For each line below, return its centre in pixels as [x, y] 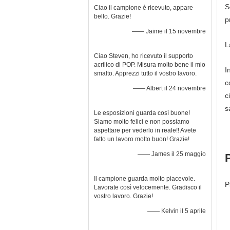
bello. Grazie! [112, 16]
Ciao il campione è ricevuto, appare [143, 8]
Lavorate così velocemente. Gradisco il [148, 187]
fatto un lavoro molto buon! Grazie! [142, 139]
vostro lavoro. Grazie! [123, 196]
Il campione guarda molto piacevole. [145, 179]
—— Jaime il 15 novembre [169, 31]
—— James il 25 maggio [172, 154]
